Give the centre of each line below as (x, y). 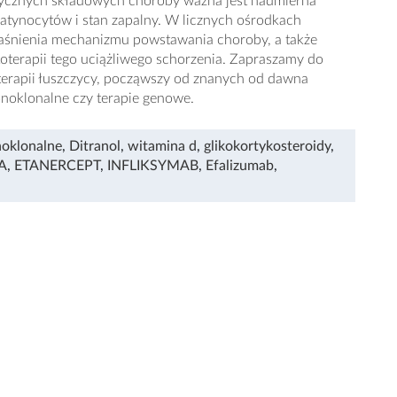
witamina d (162, 146)
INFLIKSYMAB (153, 166)
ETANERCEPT (57, 166)
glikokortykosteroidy (267, 146)
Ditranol (95, 146)
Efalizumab (240, 166)
